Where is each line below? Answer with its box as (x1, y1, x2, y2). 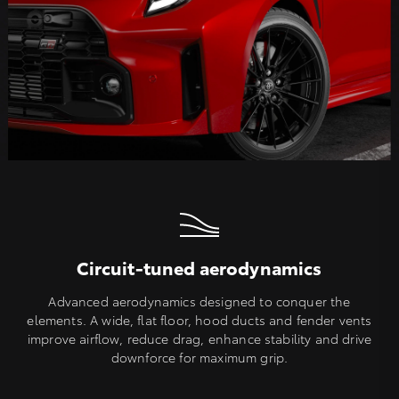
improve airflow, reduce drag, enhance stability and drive (27, 330, 372, 348)
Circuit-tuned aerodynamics (77, 255, 322, 281)
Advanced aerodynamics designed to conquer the (48, 292, 351, 311)
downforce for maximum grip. (110, 348, 289, 367)
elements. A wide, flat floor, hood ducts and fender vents (27, 311, 372, 330)
